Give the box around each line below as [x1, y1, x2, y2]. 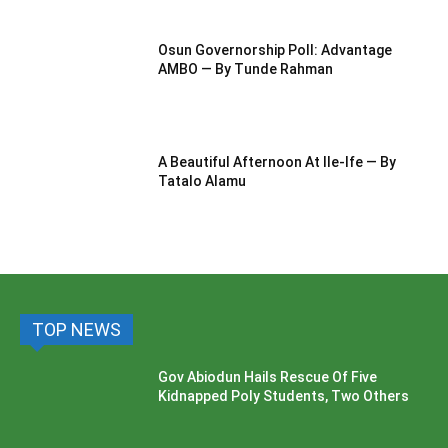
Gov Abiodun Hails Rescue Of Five [158, 369, 378, 386]
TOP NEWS [32, 319, 121, 341]
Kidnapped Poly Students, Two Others [158, 388, 410, 405]
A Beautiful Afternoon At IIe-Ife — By [158, 153, 397, 170]
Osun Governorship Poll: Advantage [158, 42, 393, 59]
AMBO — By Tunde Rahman [158, 61, 334, 78]
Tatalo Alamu [158, 172, 247, 189]
